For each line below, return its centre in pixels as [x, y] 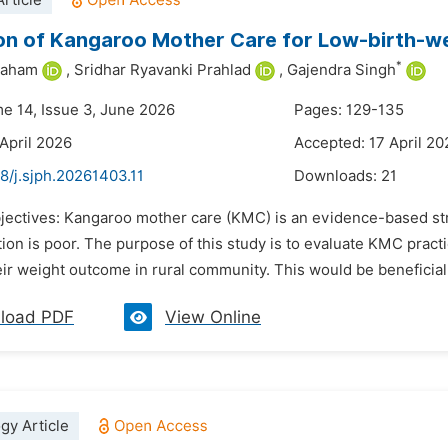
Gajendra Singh [341, 70]
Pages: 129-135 [349, 110]
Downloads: [337, 176]
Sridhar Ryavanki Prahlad [162, 70]
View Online [213, 317]
